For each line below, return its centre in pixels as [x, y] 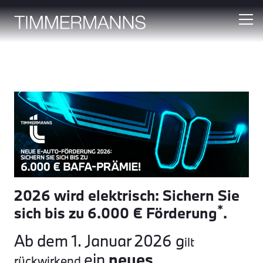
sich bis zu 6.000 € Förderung [116, 213]
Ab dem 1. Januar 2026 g [99, 240]
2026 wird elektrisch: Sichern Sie [127, 195]
